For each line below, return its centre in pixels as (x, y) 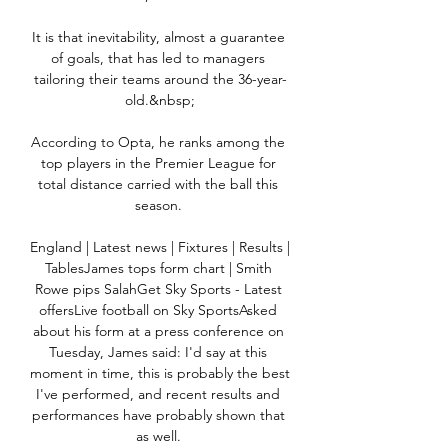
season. (160, 205)
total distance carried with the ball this (158, 184)
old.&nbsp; (160, 100)
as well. (160, 436)
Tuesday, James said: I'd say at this (158, 352)
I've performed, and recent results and (158, 394)
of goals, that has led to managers (158, 58)
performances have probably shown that (158, 415)
